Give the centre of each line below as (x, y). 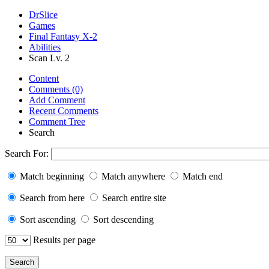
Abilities (45, 47)
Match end (201, 176)
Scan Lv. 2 (49, 58)
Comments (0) (56, 89)
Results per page (63, 240)
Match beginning (52, 176)
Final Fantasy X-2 (63, 36)
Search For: (28, 153)
